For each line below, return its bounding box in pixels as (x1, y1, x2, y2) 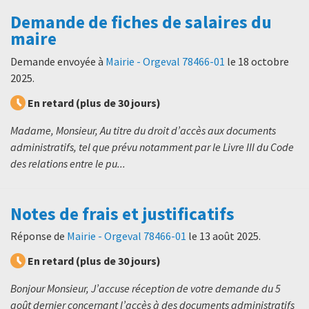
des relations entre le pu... (10, 156, 126, 170)
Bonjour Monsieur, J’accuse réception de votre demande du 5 (10, 281, 281, 295)
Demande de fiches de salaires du (10, 11, 272, 34)
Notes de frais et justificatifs (10, 202, 235, 225)
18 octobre (238, 54, 289, 68)
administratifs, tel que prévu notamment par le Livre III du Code (10, 139, 294, 154)
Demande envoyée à (10, 54, 106, 68)
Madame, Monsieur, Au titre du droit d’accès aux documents (10, 123, 276, 137)
